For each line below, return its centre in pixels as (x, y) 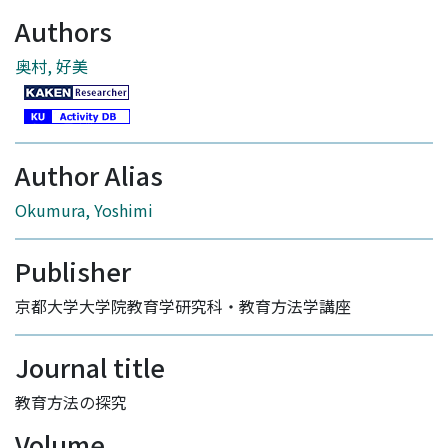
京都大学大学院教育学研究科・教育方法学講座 (183, 306)
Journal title (90, 367)
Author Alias (89, 175)
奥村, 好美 (51, 66)
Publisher (73, 271)
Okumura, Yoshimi (84, 210)
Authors (63, 31)
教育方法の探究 (71, 402)
